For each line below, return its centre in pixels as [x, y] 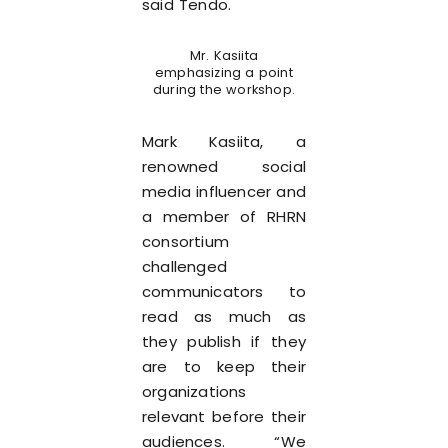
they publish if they [224, 341]
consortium [185, 241]
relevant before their [224, 416]
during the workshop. [224, 89]
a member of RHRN [224, 216]
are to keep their [224, 366]
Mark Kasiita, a [224, 141]
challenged [184, 266]
